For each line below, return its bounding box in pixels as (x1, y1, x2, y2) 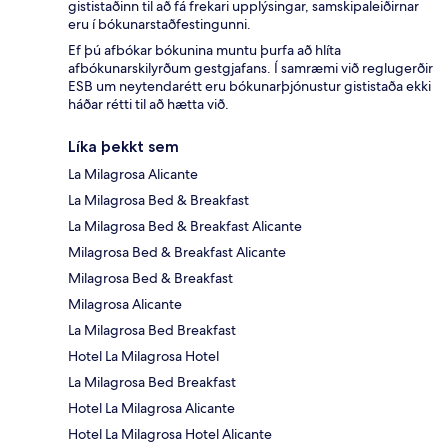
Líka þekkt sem (68, 137, 179, 157)
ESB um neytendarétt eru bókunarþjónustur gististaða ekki (68, 77, 431, 96)
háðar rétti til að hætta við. (68, 95, 229, 114)
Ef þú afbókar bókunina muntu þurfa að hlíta (68, 41, 341, 60)
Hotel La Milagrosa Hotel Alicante (68, 425, 272, 444)
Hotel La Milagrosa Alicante (68, 399, 235, 418)
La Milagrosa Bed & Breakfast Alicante (68, 217, 302, 236)
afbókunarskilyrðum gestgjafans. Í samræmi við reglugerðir (68, 59, 433, 78)
